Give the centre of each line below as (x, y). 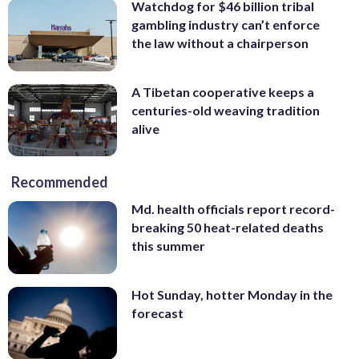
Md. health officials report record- (233, 209)
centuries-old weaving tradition (226, 110)
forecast (157, 313)
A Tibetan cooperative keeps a (223, 91)
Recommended (60, 182)
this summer (168, 246)
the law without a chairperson (220, 43)
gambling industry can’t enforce (226, 25)
